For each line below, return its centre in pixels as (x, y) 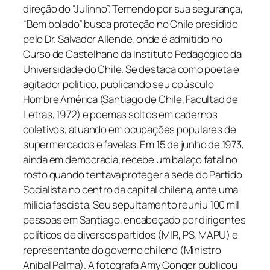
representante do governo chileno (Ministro (122, 250)
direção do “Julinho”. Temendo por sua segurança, (133, 9)
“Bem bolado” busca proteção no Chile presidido (130, 24)
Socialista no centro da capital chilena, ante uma (131, 190)
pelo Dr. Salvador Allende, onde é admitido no (123, 39)
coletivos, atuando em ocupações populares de (130, 130)
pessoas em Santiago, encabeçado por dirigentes (134, 220)
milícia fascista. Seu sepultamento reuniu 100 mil (131, 205)
